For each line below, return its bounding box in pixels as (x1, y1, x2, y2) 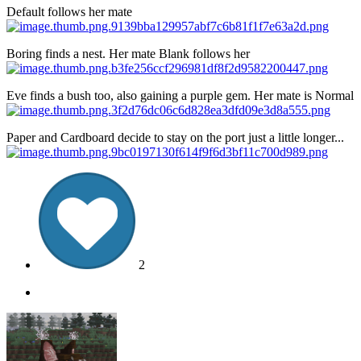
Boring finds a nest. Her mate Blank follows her (6, 46, 250, 60)
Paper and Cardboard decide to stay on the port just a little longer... (6, 130, 344, 144)
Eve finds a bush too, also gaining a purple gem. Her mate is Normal (6, 88, 354, 102)
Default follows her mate (6, 4, 132, 19)
